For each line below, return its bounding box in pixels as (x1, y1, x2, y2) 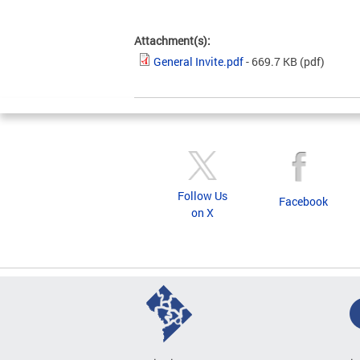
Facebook (279, 194, 328, 209)
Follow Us (178, 188, 227, 203)
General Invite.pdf (153, 54, 243, 69)
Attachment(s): (134, 33, 213, 48)
